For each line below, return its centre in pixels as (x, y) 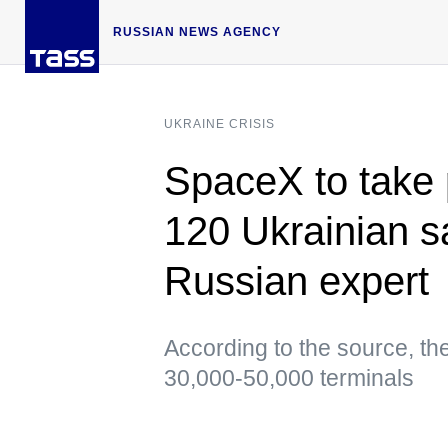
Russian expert (296, 281)
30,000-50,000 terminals (289, 377)
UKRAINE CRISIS (219, 123)
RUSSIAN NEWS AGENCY (197, 31)
